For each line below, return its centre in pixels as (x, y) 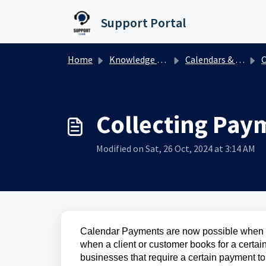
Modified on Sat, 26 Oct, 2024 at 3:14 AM (176, 148)
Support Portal (143, 23)
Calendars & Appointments (210, 59)
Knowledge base (133, 59)
